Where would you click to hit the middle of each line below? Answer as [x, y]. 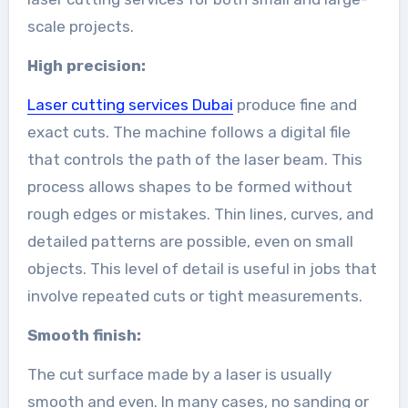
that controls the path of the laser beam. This [194, 159]
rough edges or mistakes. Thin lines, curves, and [200, 214]
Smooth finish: [84, 335]
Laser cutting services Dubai [130, 104]
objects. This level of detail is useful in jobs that [202, 268]
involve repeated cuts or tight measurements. [194, 296]
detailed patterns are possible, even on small [190, 241]
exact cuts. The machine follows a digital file [189, 132]
